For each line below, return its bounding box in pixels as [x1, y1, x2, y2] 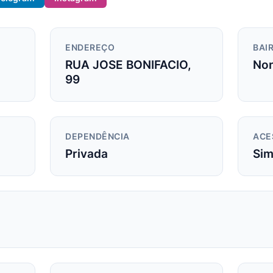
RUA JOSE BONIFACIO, [65, 57, 191, 73]
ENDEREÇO [65, 43, 115, 53]
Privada [65, 146, 108, 161]
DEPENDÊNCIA [65, 132, 130, 142]
